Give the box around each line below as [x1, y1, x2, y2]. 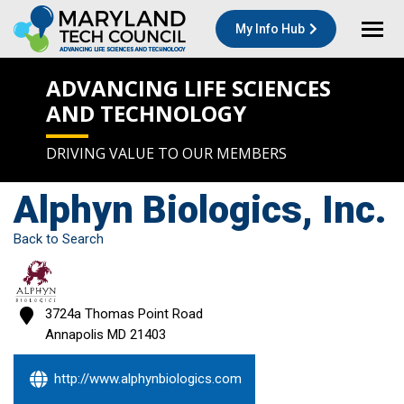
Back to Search [14, 231, 104, 247]
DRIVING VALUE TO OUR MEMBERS [46, 143, 287, 164]
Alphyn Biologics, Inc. [14, 188, 387, 232]
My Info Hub [235, 22, 305, 36]
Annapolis [44, 326, 104, 343]
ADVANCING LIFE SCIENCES [46, 73, 331, 104]
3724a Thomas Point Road [44, 306, 203, 322]
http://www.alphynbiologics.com [54, 370, 242, 387]
